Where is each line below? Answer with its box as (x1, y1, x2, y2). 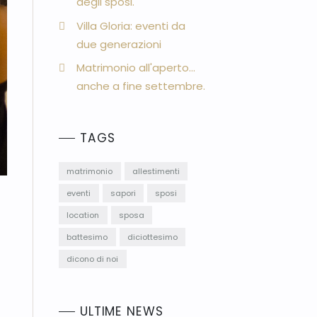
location (67, 209, 100, 221)
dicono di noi (67, 253, 119, 265)
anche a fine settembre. (76, 79, 206, 94)
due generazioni (76, 36, 162, 52)
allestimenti (132, 165, 180, 177)
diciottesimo (127, 231, 178, 243)
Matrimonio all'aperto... (76, 60, 196, 76)
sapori (110, 187, 136, 199)
